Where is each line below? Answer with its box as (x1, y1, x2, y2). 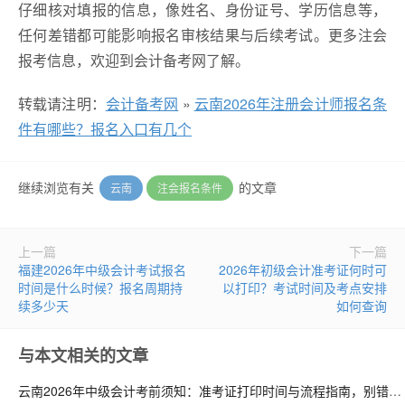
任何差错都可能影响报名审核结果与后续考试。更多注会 (18, 24, 387, 45)
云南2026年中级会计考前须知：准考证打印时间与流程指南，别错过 (389, 381, 401, 400)
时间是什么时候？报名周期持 (18, 278, 183, 297)
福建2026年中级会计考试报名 (18, 260, 186, 278)
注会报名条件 (157, 180, 222, 195)
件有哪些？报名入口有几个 (18, 118, 192, 139)
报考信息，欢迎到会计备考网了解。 (18, 50, 250, 71)
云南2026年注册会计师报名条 (193, 93, 387, 114)
